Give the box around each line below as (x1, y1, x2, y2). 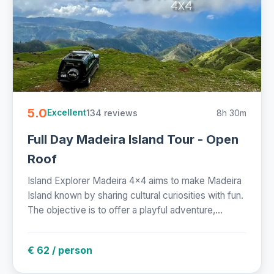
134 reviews (86, 107, 138, 118)
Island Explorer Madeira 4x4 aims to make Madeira (28, 174, 242, 187)
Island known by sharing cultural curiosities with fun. (28, 189, 243, 201)
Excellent (47, 108, 86, 118)
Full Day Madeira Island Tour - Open (28, 131, 239, 147)
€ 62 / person (28, 243, 92, 256)
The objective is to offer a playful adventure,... (28, 204, 223, 216)
